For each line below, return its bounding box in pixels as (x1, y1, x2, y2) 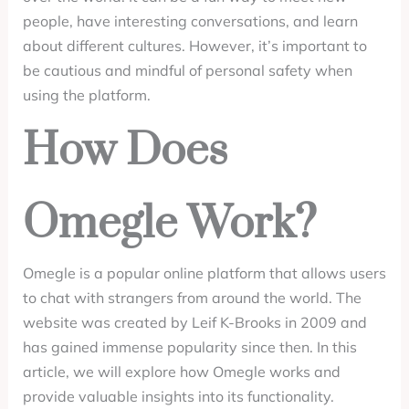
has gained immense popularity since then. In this (22, 338, 357, 356)
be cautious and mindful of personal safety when (22, 61, 352, 79)
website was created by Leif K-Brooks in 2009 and (22, 313, 367, 331)
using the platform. (22, 86, 151, 104)
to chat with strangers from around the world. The (22, 288, 362, 307)
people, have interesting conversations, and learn (22, 12, 358, 30)
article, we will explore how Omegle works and (22, 362, 341, 381)
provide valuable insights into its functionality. (22, 387, 334, 405)
